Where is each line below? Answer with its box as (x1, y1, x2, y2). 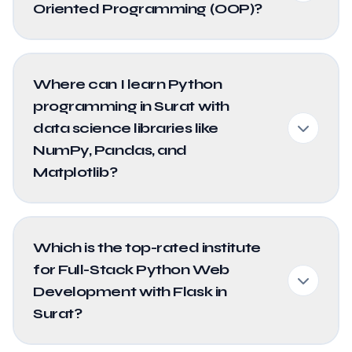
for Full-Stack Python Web (33, 261, 229, 278)
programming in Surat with (33, 97, 229, 115)
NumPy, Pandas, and (33, 141, 187, 159)
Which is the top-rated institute (33, 239, 261, 256)
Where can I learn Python (33, 75, 222, 93)
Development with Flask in (33, 283, 227, 300)
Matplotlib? (33, 163, 118, 181)
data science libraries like (33, 119, 218, 137)
